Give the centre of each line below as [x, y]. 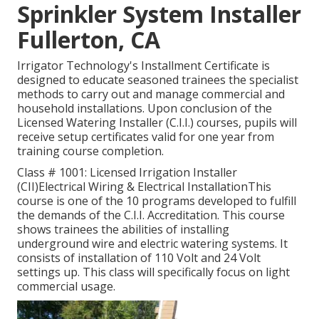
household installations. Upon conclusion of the [145, 109]
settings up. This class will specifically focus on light [153, 272]
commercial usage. [66, 287]
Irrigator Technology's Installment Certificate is [143, 66]
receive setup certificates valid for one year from [146, 137]
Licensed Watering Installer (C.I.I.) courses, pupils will [157, 123]
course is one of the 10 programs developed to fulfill [157, 201]
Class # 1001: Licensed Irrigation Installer [127, 173]
